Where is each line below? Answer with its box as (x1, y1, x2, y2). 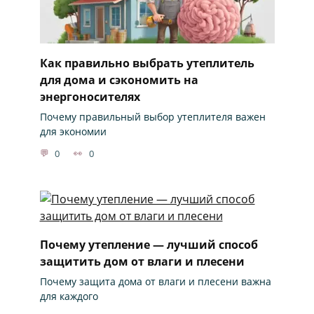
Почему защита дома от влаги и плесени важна (39, 274, 271, 288)
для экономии (39, 125, 107, 139)
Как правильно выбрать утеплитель (39, 55, 254, 71)
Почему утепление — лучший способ (39, 236, 258, 252)
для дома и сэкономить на (39, 71, 198, 88)
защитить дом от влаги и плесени (39, 253, 245, 269)
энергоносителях (39, 88, 140, 104)
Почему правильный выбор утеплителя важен (39, 110, 266, 124)
